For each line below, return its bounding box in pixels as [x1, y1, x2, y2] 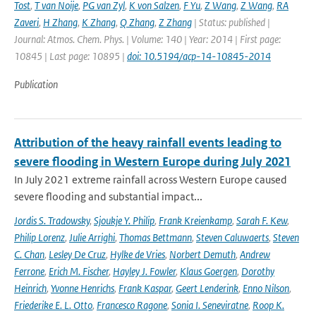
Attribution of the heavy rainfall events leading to [14, 135, 281, 150]
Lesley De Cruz [49, 248, 106, 261]
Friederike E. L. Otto [14, 298, 92, 312]
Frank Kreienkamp [159, 214, 232, 227]
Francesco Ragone [97, 298, 167, 312]
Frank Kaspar [119, 281, 171, 295]
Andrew [240, 248, 270, 261]
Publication [14, 78, 58, 91]
